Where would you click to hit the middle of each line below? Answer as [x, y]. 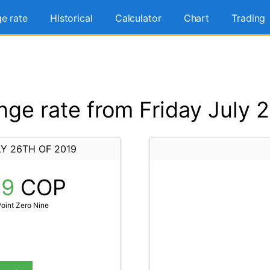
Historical [71, 18]
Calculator [138, 18]
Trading [249, 18]
